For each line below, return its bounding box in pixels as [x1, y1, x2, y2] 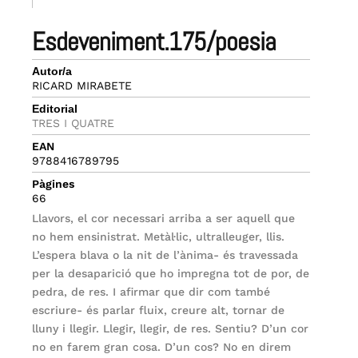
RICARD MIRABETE [32, 78, 133, 92]
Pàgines [32, 177, 75, 190]
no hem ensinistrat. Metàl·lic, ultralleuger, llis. [32, 229, 285, 243]
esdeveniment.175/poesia [44, 25, 276, 58]
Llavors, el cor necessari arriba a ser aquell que [32, 211, 296, 225]
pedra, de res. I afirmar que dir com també [32, 284, 271, 298]
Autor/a [32, 64, 73, 78]
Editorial [32, 101, 78, 115]
